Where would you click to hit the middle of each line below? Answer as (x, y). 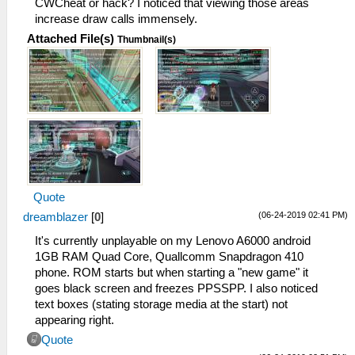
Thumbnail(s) (147, 40)
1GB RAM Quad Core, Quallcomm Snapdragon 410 (169, 257)
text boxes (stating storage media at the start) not (161, 305)
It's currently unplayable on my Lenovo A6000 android (173, 241)
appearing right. (74, 321)
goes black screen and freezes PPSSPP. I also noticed (176, 289)
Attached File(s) (71, 39)
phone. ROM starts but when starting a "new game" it (172, 273)
